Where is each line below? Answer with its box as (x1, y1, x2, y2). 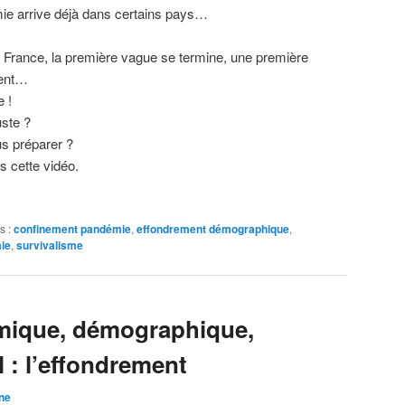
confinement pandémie (14, 220, 131, 237)
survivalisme (16, 236, 83, 253)
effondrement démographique (137, 220, 289, 237)
